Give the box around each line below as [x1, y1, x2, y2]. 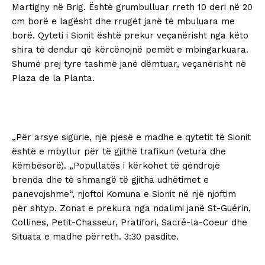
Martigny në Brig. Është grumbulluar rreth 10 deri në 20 [12, 2, 253, 13]
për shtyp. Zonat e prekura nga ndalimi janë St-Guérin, [12, 203, 251, 214]
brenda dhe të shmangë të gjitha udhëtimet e [12, 174, 209, 186]
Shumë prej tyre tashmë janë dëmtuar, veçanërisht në [12, 59, 246, 70]
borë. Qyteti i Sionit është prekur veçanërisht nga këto [12, 30, 248, 41]
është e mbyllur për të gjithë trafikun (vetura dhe [12, 146, 226, 157]
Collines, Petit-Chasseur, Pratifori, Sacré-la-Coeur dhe [12, 217, 247, 228]
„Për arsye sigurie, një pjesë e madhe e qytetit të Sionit [12, 132, 251, 143]
